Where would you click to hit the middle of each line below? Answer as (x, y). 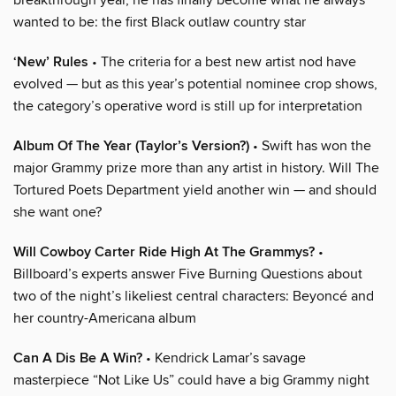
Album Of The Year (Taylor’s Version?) (131, 146)
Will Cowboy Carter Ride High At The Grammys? (164, 252)
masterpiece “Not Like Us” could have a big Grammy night (191, 380)
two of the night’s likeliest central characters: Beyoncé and (194, 296)
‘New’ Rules (51, 62)
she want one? (57, 212)
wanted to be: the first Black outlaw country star (160, 22)
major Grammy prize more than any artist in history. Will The (196, 168)
